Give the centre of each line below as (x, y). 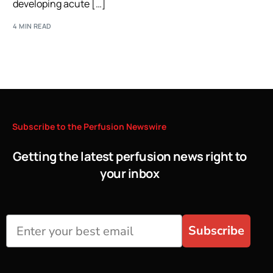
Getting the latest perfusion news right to (129, 156)
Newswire (146, 126)
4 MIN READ (32, 26)
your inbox (130, 173)
